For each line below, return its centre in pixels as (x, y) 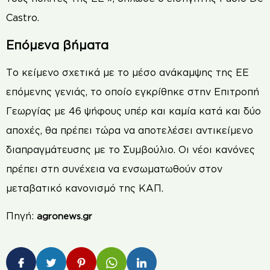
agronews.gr (64, 216)
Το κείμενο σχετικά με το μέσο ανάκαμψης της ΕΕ (127, 72)
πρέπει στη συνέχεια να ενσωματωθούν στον (114, 168)
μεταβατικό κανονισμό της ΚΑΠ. (85, 188)
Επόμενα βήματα (57, 44)
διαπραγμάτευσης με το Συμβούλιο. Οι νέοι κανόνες (130, 149)
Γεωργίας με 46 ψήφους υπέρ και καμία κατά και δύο (133, 111)
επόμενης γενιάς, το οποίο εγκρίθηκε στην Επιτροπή (133, 91)
